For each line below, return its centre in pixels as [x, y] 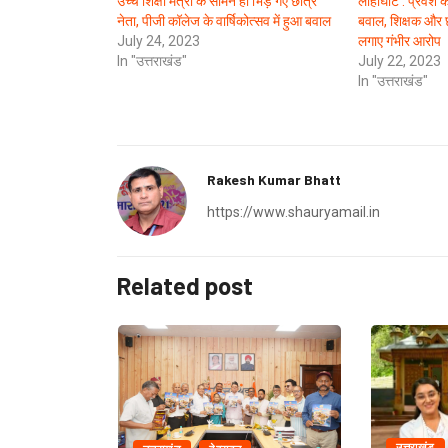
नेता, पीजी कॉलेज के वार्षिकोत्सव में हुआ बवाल [224, 21]
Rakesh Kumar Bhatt [274, 180]
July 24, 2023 [158, 41]
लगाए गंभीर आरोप [399, 41]
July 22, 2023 [399, 61]
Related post [185, 286]
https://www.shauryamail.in [293, 212]
